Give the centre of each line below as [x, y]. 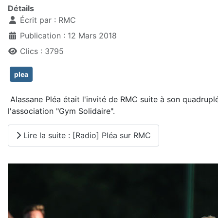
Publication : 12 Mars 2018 [68, 35]
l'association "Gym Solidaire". [61, 111]
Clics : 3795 [42, 51]
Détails [21, 8]
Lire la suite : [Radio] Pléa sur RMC [86, 136]
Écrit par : [38, 20]
